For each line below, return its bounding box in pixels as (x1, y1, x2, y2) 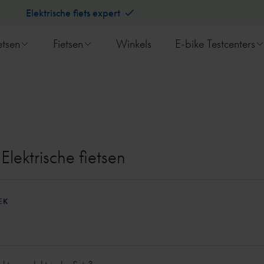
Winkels (116, 37, 151, 50)
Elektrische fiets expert (26, 6, 123, 19)
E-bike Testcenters (175, 37, 255, 50)
